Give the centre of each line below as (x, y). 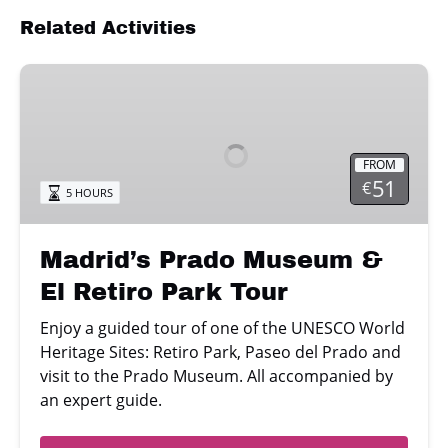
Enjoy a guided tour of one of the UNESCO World (222, 327)
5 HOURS (90, 192)
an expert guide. (101, 399)
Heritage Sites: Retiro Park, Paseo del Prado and (220, 351)
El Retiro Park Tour (164, 291)
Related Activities (108, 27)
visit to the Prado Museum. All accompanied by (216, 375)
